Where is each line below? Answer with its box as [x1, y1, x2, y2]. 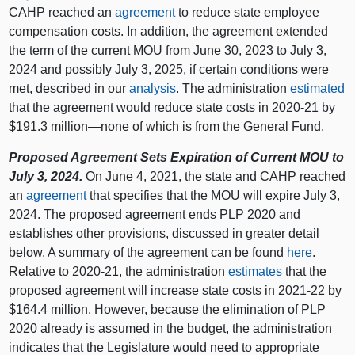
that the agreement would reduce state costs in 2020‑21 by [9, 101, 336, 115]
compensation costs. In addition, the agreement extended [9, 25, 329, 39]
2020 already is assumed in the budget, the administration [9, 322, 333, 336]
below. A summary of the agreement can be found [9, 246, 288, 260]
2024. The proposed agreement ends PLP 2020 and [9, 208, 301, 222]
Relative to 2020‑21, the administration [9, 265, 229, 279]
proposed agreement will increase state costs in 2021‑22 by [9, 284, 342, 298]
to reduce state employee [175, 6, 320, 20]
